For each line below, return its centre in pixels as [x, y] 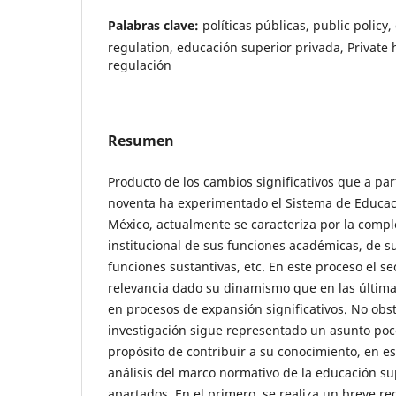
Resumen [141, 140]
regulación [140, 65]
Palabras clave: [155, 25]
